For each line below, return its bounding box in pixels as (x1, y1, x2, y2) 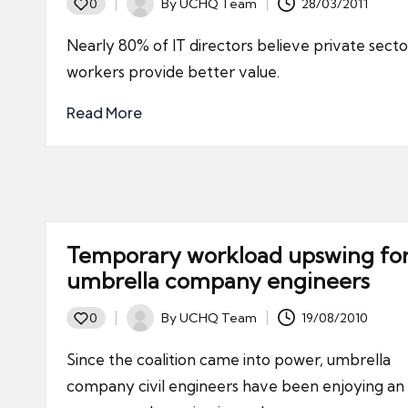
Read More (66, 103, 142, 122)
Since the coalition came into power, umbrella (66, 350, 391, 369)
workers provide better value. (66, 62, 280, 81)
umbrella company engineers (66, 267, 370, 294)
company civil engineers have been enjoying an (66, 376, 404, 395)
